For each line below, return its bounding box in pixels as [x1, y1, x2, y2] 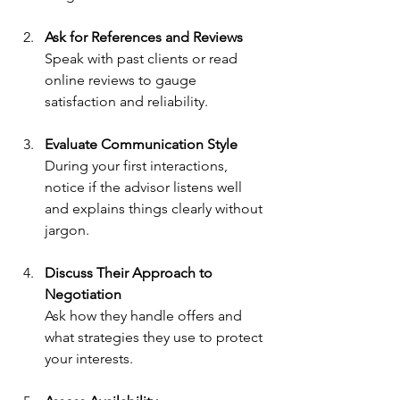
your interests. [45, 349, 133, 367]
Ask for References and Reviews [45, 28, 243, 46]
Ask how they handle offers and [45, 306, 246, 324]
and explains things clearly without [45, 199, 266, 217]
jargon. [45, 221, 89, 238]
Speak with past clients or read [45, 49, 241, 67]
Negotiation [45, 285, 121, 303]
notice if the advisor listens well [45, 178, 246, 196]
